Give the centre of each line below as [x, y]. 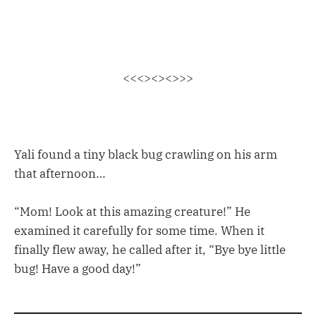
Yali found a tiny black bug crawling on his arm [146, 154]
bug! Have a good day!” [78, 268]
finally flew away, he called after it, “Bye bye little [150, 249]
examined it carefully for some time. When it [139, 230]
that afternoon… [60, 173]
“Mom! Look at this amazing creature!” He [132, 211]
